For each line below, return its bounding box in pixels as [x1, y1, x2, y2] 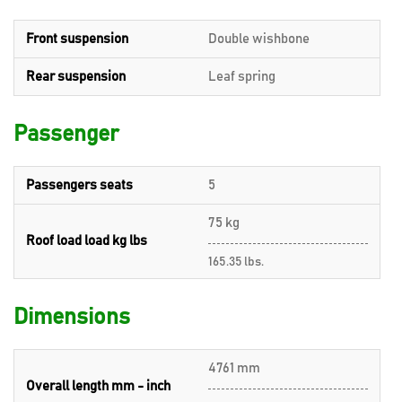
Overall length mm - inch [26, 380, 170, 393]
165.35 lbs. [208, 256, 264, 268]
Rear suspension [26, 70, 126, 83]
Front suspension [26, 32, 128, 46]
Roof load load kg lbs [26, 234, 147, 248]
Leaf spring [208, 70, 275, 83]
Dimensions [13, 306, 130, 328]
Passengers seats [26, 179, 133, 192]
